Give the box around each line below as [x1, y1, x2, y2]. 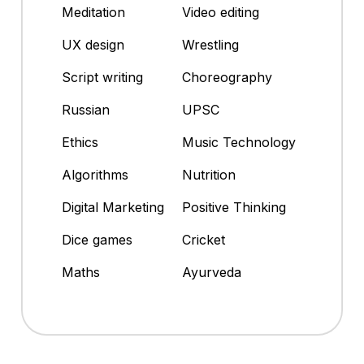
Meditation [62, 4, 125, 21]
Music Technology [182, 134, 296, 151]
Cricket [182, 232, 225, 249]
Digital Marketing [62, 199, 164, 216]
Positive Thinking [182, 199, 286, 216]
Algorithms [62, 167, 128, 184]
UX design [62, 37, 124, 54]
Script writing [62, 69, 143, 86]
